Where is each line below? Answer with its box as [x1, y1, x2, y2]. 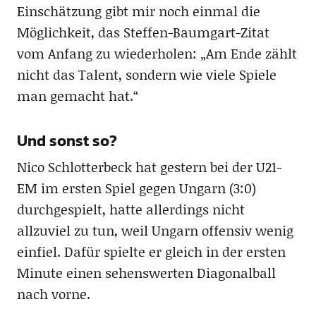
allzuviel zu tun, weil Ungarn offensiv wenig [16, 220, 293, 240]
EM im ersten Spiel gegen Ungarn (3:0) [16, 178, 256, 197]
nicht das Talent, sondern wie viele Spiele [16, 64, 276, 84]
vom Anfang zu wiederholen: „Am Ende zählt [16, 43, 297, 63]
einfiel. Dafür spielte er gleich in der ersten [16, 241, 286, 261]
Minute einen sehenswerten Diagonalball [16, 262, 276, 282]
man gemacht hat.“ [16, 85, 139, 105]
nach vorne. [16, 284, 90, 303]
